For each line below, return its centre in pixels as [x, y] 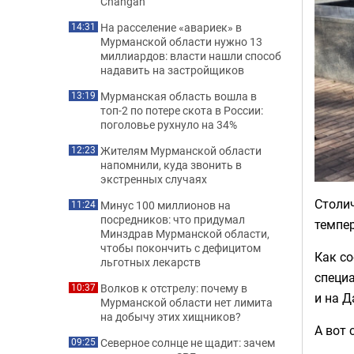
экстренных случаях [154, 179]
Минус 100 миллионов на [166, 205]
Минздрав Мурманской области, [185, 233]
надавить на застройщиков [172, 70]
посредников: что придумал [173, 219]
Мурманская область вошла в [179, 96]
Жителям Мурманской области [181, 151]
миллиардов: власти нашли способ [191, 56]
